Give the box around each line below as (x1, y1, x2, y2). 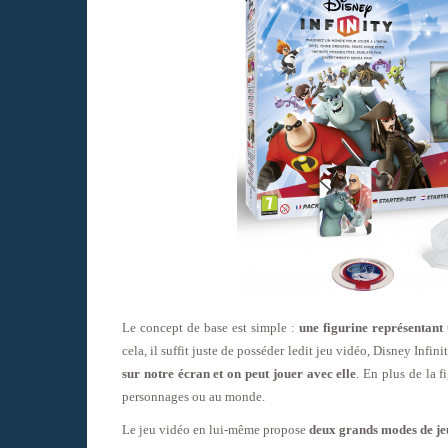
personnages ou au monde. (122, 389, 265, 405)
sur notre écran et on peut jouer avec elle (122, 366, 357, 382)
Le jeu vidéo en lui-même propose (122, 422, 309, 438)
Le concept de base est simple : (122, 320, 299, 336)
